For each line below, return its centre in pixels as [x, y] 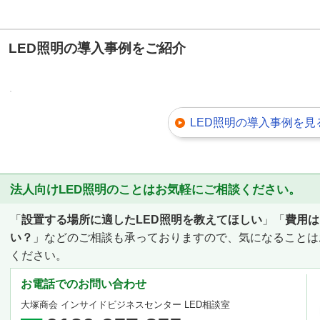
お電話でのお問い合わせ [84, 284]
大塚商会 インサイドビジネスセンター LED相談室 [125, 305]
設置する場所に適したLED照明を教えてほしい [142, 220]
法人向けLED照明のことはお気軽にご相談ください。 [155, 190]
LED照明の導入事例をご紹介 [97, 49]
